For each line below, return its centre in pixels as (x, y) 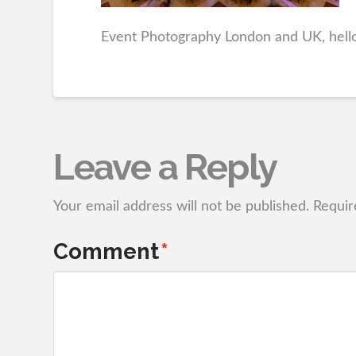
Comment (109, 252)
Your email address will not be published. (182, 207)
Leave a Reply (165, 167)
